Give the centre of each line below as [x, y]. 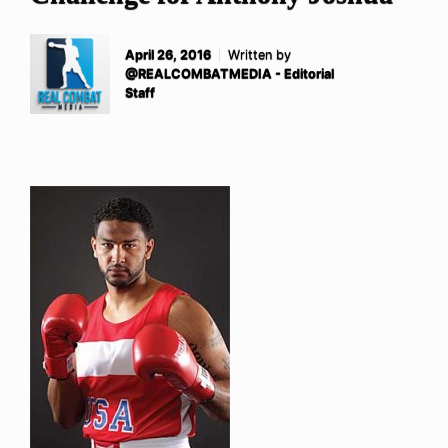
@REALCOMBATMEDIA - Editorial [229, 74]
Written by [259, 55]
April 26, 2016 [168, 55]
